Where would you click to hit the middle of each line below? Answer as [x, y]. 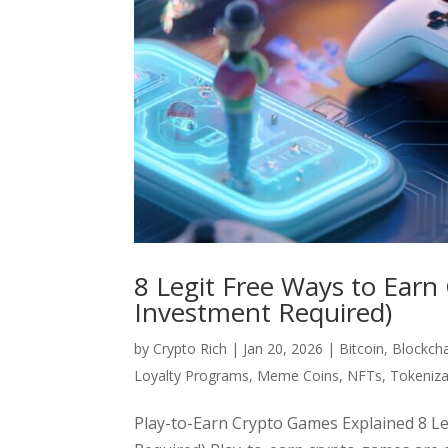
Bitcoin [362, 348]
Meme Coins [298, 375]
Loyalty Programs [192, 375]
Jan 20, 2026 [283, 348]
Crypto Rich [190, 348]
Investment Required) [263, 311]
